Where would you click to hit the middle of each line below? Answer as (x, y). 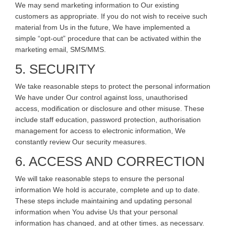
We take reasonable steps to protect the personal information (113, 86)
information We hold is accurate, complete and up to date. (107, 189)
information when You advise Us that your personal (96, 212)
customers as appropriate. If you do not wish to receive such (111, 16)
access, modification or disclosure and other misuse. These (110, 108)
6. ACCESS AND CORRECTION (110, 161)
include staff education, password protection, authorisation (108, 119)
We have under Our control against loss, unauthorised (101, 97)
